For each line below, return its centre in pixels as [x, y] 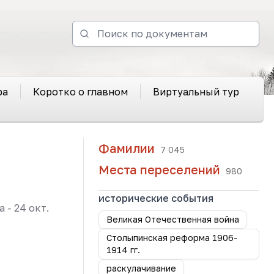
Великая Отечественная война [173, 219]
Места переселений [159, 169]
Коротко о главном [80, 92]
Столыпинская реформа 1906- [172, 238]
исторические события [156, 198]
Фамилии [127, 148]
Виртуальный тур [196, 92]
